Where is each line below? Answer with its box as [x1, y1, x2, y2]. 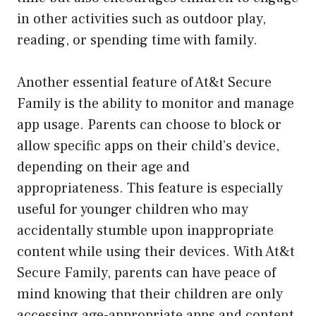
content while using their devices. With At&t [17, 242, 295, 261]
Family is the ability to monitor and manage [17, 94, 294, 113]
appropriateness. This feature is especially [17, 178, 283, 197]
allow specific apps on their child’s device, [17, 136, 279, 155]
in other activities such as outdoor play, [17, 9, 266, 28]
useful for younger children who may [17, 200, 248, 219]
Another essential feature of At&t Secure [17, 73, 272, 92]
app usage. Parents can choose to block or [17, 115, 281, 134]
